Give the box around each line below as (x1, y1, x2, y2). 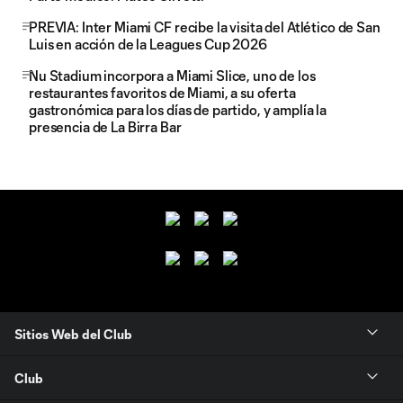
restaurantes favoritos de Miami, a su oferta (29, 85, 296, 101)
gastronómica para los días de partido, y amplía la (29, 102, 327, 118)
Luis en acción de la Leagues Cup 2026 (29, 36, 267, 52)
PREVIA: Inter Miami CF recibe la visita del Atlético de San (29, 19, 381, 35)
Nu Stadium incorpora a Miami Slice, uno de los (29, 67, 316, 84)
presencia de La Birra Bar (29, 119, 182, 135)
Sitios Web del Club (14, 326, 132, 342)
